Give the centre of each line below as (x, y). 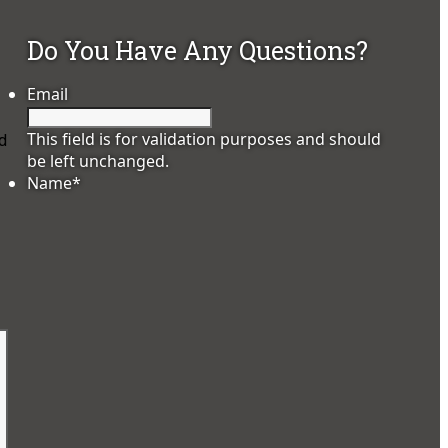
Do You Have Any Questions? (198, 51)
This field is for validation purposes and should (204, 139)
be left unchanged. (98, 161)
